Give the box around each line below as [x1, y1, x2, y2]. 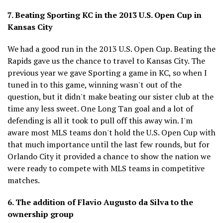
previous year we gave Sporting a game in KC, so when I [7, 67, 207, 78]
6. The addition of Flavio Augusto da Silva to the [7, 196, 193, 208]
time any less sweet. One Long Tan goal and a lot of [7, 103, 193, 114]
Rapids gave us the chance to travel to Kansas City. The [7, 55, 205, 66]
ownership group [7, 208, 74, 220]
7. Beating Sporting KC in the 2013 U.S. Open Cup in [7, 9, 202, 20]
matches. [7, 174, 40, 186]
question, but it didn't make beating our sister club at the [7, 91, 214, 102]
